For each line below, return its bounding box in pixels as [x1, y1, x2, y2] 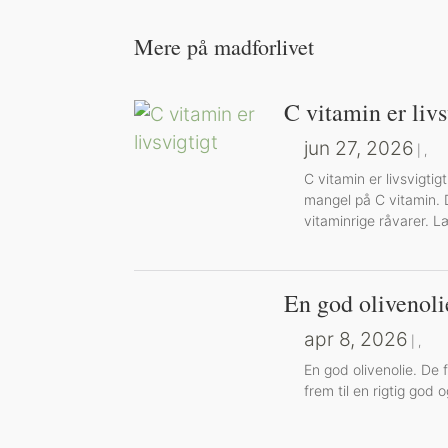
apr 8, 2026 [304, 326, 409, 351]
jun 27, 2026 [304, 135, 415, 160]
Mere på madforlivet [134, 31, 315, 61]
